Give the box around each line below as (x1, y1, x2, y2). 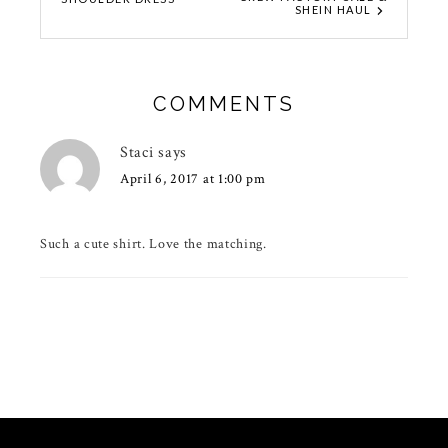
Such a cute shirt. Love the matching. (40, 235, 267, 254)
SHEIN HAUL (294, 3, 372, 17)
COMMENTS (153, 92, 295, 117)
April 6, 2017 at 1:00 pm (120, 170, 266, 189)
